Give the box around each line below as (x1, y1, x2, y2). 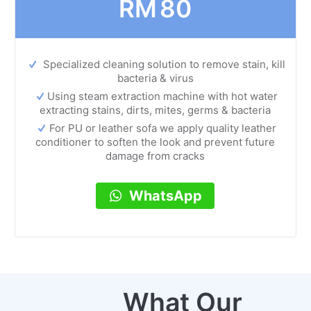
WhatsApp (129, 187, 203, 205)
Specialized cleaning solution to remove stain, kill (40, 58, 285, 72)
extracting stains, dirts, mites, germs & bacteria (40, 103, 271, 117)
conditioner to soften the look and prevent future (35, 135, 276, 149)
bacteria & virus (117, 72, 194, 85)
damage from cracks (106, 149, 205, 163)
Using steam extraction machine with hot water (47, 90, 278, 103)
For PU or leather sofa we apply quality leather (49, 121, 276, 135)
